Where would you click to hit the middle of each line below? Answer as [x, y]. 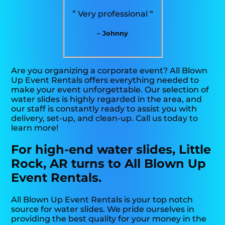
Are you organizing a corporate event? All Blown [109, 71]
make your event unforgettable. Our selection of [110, 90]
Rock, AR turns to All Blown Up [109, 164]
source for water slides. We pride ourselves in [103, 209]
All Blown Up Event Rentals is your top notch [102, 199]
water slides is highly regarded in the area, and [107, 99]
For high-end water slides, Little [111, 150]
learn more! [35, 128]
